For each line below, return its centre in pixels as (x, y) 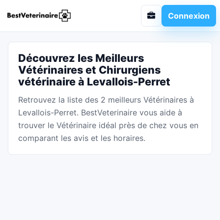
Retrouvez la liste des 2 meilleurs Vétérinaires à (106, 100)
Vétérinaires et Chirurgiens (89, 70)
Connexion (189, 15)
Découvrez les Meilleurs (81, 58)
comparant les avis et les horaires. (82, 138)
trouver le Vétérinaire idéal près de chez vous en (108, 125)
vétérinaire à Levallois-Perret (94, 82)
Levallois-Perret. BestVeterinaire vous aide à (100, 112)
